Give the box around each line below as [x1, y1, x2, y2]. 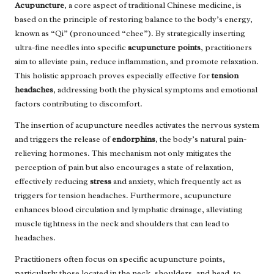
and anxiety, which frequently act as [111, 176, 242, 187]
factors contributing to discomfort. [15, 98, 143, 109]
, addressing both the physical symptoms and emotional [53, 84, 257, 95]
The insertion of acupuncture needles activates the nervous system [15, 119, 259, 130]
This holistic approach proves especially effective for [15, 70, 212, 81]
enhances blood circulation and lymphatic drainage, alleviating [15, 204, 243, 215]
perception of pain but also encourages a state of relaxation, [15, 161, 234, 172]
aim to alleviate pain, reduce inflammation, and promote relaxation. [15, 56, 259, 67]
